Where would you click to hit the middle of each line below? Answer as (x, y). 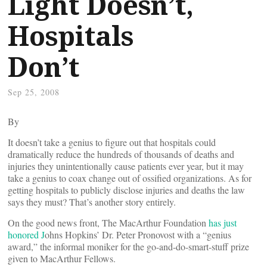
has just (221, 223)
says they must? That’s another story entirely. (92, 202)
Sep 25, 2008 (34, 92)
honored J (26, 235)
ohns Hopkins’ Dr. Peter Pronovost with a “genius (138, 235)
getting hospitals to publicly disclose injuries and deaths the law (126, 190)
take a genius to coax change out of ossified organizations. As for (130, 178)
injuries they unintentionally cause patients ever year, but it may (126, 166)
